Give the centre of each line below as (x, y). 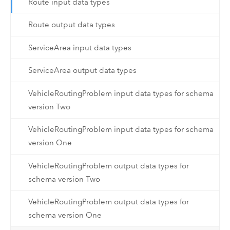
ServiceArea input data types (80, 47)
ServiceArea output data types (82, 71)
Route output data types (71, 25)
